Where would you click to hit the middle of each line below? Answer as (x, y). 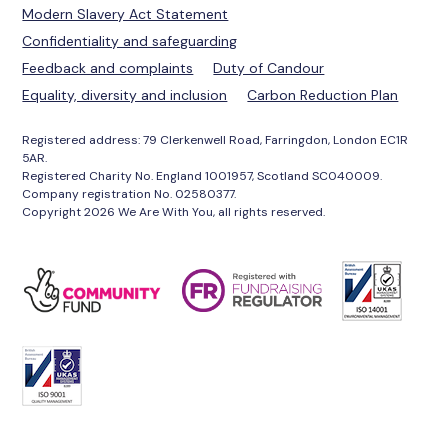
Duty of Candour (269, 67)
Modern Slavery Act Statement (125, 13)
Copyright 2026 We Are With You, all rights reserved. (174, 211)
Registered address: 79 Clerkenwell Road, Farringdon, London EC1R (215, 139)
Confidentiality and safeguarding (130, 40)
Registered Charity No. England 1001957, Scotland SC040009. (202, 175)
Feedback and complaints (108, 67)
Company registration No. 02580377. (129, 193)
